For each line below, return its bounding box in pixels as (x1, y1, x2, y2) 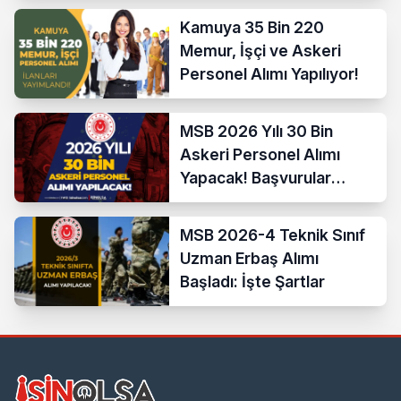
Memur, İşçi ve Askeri (180, 40, 342, 60)
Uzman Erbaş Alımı (180, 248, 320, 268)
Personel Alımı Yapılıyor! (180, 64, 360, 83)
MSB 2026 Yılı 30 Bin (180, 121, 334, 141)
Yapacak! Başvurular (180, 167, 332, 187)
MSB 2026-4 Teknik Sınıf (180, 225, 366, 244)
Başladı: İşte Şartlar (180, 271, 326, 291)
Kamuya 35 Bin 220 (180, 17, 325, 37)
